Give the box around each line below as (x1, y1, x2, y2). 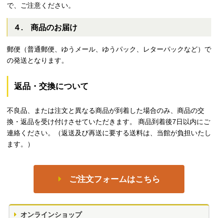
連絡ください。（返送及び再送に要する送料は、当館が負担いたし (7, 128, 211, 137)
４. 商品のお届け (13, 23, 77, 32)
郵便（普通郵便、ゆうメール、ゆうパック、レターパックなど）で (7, 45, 211, 53)
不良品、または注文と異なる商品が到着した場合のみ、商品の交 (7, 106, 204, 114)
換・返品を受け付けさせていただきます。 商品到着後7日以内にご (7, 117, 210, 126)
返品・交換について (14, 81, 89, 91)
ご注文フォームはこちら (69, 174, 160, 184)
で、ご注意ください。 (7, 1, 75, 9)
